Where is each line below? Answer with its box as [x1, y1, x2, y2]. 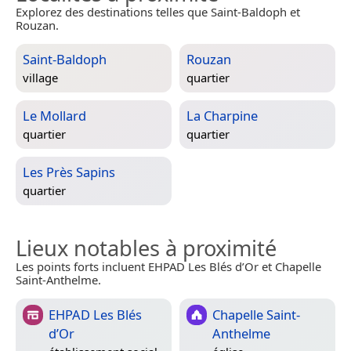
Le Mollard [23, 107, 86, 125]
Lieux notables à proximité [16, 233, 277, 263]
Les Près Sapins [23, 163, 115, 182]
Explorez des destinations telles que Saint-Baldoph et [16, 4, 300, 20]
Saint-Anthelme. [16, 272, 101, 288]
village [23, 69, 58, 85]
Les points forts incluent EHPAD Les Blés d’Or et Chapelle [16, 259, 321, 275]
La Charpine [186, 107, 258, 125]
